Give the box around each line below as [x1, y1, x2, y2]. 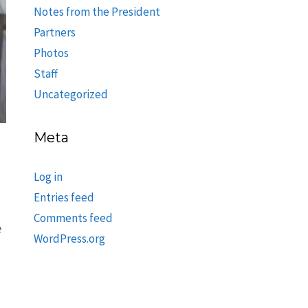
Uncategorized [33, 87, 108, 102]
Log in [33, 169, 63, 184]
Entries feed [33, 190, 94, 205]
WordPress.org [33, 231, 105, 246]
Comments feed [33, 210, 113, 225]
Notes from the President [33, 4, 160, 19]
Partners [33, 25, 76, 40]
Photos [33, 45, 69, 60]
